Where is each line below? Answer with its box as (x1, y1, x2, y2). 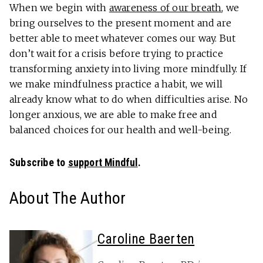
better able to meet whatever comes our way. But (9, 32, 236, 45)
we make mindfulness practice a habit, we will (9, 78, 223, 90)
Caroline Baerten (97, 231, 195, 248)
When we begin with (9, 2, 109, 14)
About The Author (9, 188, 126, 208)
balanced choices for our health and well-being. (9, 124, 232, 136)
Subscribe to (9, 157, 68, 169)
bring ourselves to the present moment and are (9, 17, 232, 29)
